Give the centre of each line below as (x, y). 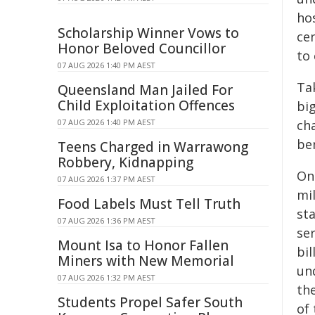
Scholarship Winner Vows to (148, 33)
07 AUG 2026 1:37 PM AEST (107, 179)
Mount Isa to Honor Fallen (143, 245)
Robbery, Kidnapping (126, 162)
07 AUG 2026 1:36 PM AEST (107, 220)
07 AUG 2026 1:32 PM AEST (107, 277)
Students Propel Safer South (150, 302)
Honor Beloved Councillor (142, 49)
